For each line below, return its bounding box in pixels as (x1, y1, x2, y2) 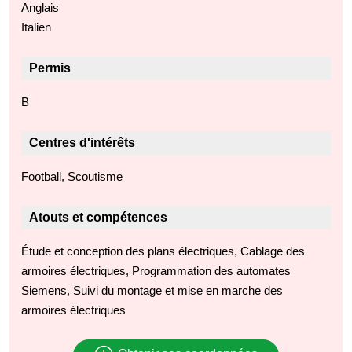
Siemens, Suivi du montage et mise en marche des (21, 283, 284, 297)
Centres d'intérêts (29, 135, 136, 149)
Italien (21, 20, 52, 34)
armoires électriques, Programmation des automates (21, 263, 291, 277)
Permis (29, 60, 71, 75)
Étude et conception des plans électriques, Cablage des (21, 244, 306, 258)
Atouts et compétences (29, 210, 168, 224)
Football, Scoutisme (21, 169, 123, 183)
